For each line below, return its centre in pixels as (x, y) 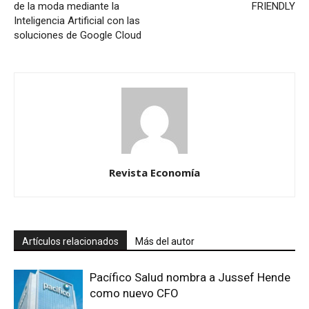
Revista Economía (154, 172)
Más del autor (165, 241)
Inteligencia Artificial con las (77, 21)
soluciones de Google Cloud (78, 35)
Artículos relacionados (70, 241)
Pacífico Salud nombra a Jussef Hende (190, 277)
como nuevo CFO (134, 293)
